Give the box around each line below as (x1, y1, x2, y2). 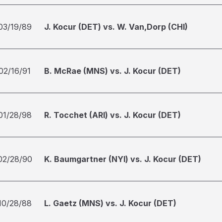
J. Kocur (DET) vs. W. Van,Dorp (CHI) (44, 22, 188, 32)
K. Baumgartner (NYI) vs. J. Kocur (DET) (44, 154, 201, 164)
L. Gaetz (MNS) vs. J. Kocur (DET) (44, 198, 176, 208)
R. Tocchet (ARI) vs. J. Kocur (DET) (44, 110, 181, 120)
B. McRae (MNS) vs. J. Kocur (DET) (44, 66, 181, 76)
